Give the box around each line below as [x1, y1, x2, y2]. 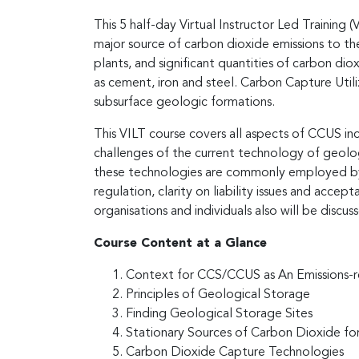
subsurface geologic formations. [94, 95, 275, 109]
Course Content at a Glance [94, 236, 267, 250]
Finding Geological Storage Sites [126, 307, 313, 321]
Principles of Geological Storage [126, 288, 310, 301]
